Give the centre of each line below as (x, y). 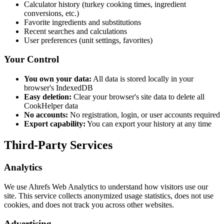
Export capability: (55, 124)
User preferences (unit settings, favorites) (88, 40)
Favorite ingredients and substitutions (82, 22)
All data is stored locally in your (142, 79)
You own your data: (58, 79)
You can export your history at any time (148, 124)
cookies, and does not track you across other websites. (89, 204)
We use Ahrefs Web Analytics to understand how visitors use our (106, 186)
